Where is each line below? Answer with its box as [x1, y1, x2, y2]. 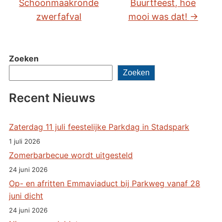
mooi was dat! [128, 11, 190, 22]
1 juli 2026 [8, 137, 40, 145]
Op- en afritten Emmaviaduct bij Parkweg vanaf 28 [8, 178, 200, 188]
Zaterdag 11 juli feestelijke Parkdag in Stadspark [8, 121, 189, 132]
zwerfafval [36, 11, 82, 22]
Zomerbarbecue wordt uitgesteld [8, 150, 133, 160]
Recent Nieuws [8, 90, 95, 105]
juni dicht [8, 190, 43, 201]
